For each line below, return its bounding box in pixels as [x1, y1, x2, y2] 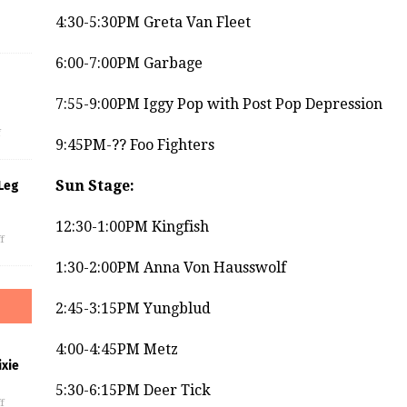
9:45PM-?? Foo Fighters [55, 136, 214, 154]
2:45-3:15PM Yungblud [55, 300, 211, 318]
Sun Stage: [55, 177, 134, 195]
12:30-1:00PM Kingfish [55, 218, 209, 236]
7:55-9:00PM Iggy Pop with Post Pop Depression [55, 95, 382, 114]
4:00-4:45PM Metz [55, 341, 178, 359]
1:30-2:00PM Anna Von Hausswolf [55, 259, 286, 277]
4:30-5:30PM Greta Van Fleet [55, 14, 251, 32]
